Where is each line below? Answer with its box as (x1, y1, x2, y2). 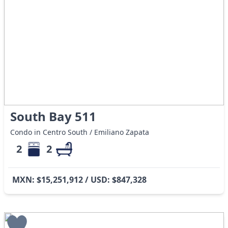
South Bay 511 (10, 107, 97, 125)
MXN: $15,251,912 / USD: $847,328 (12, 174, 147, 185)
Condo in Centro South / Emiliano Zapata (10, 127, 150, 137)
